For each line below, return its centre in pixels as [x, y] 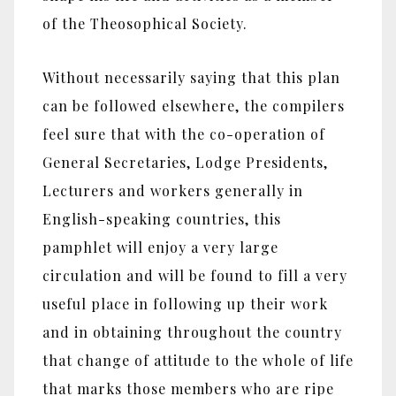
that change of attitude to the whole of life [198, 361]
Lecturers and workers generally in [173, 191]
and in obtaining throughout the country [192, 332]
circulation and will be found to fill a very [195, 276]
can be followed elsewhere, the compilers [194, 106]
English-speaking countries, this [162, 219]
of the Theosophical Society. [145, 24]
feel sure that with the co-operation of [184, 134]
